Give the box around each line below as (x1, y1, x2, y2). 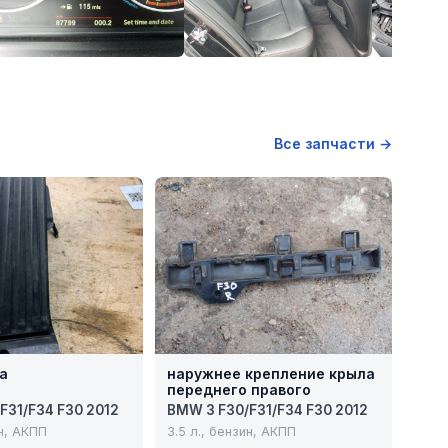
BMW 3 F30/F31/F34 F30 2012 (167, 402, 369, 419)
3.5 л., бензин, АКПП (167, 424, 297, 440)
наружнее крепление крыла (167, 365, 376, 383)
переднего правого (167, 381, 312, 399)
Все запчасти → (274, 134, 392, 152)
